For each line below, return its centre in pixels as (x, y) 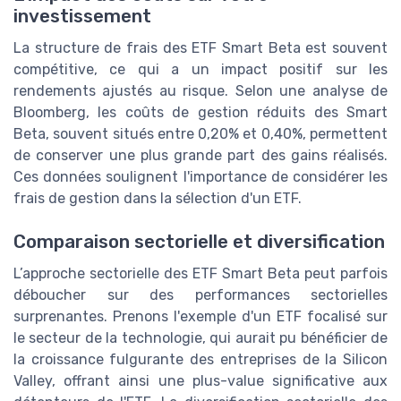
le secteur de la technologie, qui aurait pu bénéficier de (200, 338)
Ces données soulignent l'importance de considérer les (200, 176)
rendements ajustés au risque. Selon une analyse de (200, 90)
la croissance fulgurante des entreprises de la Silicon (200, 360)
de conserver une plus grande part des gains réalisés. (200, 155)
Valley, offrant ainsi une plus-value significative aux (200, 381)
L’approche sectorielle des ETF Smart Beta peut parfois (200, 274)
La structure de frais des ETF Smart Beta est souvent (200, 47)
